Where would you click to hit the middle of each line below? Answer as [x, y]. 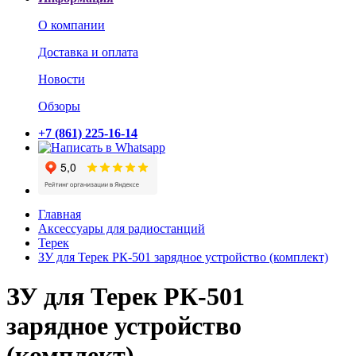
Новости [62, 79]
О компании [72, 25]
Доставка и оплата [88, 52]
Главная [60, 215]
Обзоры [59, 106]
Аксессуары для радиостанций [122, 229]
